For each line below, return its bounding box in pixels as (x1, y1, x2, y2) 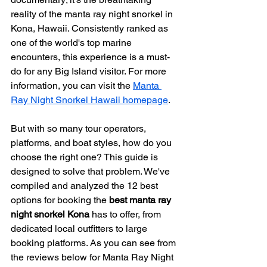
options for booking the (11, 194, 109, 206)
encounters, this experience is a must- (11, 51, 170, 63)
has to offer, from (89, 209, 163, 220)
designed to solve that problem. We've (11, 166, 172, 177)
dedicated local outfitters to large (11, 223, 150, 234)
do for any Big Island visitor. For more (11, 66, 169, 77)
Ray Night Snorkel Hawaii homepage (11, 94, 168, 105)
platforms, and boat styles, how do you (11, 137, 174, 148)
